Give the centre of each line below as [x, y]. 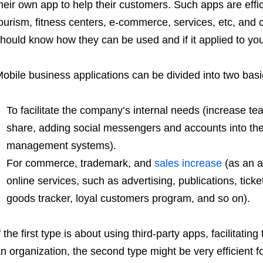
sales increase [188, 163]
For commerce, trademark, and [80, 163]
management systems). [61, 146]
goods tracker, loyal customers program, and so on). [128, 199]
